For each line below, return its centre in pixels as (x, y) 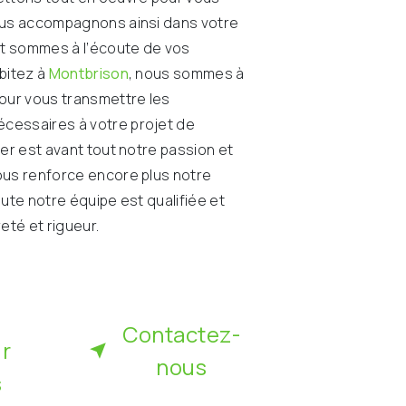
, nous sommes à (186, 73)
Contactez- (182, 334)
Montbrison (88, 73)
